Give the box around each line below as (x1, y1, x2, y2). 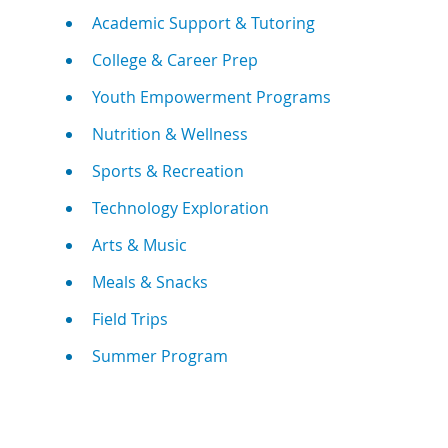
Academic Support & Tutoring (92, 12, 316, 35)
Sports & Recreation (92, 160, 245, 183)
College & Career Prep (92, 49, 259, 72)
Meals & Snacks (92, 271, 209, 294)
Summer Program (92, 345, 229, 368)
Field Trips (92, 308, 169, 331)
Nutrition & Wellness (92, 123, 249, 146)
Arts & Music (92, 234, 188, 257)
